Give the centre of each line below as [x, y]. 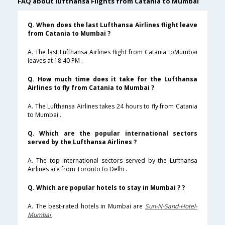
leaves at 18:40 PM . [55, 61]
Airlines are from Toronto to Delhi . [77, 169]
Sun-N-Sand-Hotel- [171, 206]
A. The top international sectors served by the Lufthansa [113, 161]
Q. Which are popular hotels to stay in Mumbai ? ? [106, 188]
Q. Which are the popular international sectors [113, 134]
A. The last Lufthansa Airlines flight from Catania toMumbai [113, 52]
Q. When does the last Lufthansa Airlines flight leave [113, 25]
